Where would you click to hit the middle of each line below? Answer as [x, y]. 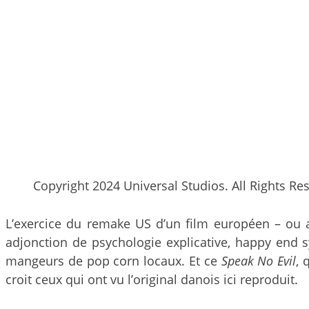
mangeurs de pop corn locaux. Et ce [113, 261]
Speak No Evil [259, 261]
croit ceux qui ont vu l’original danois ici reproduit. [152, 280]
